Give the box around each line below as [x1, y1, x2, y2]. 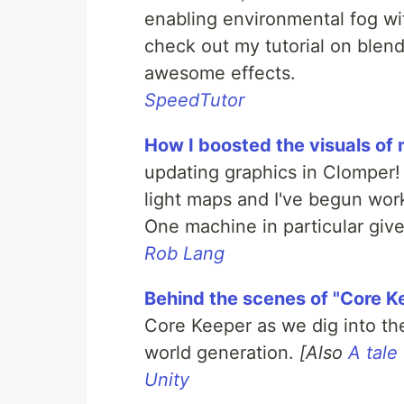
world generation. [144, 342, 299, 363]
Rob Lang [144, 243, 225, 264]
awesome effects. [144, 62, 296, 84]
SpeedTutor [144, 89, 244, 111]
